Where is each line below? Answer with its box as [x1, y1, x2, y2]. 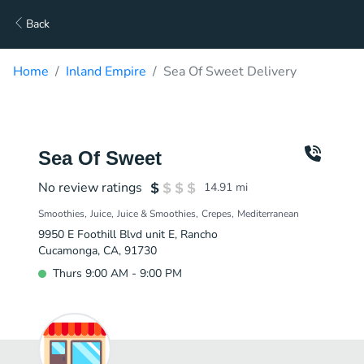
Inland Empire [66, 63, 146, 80]
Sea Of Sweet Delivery [163, 63, 297, 80]
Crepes [201, 207, 232, 220]
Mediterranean [237, 207, 299, 220]
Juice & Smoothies [117, 207, 196, 220]
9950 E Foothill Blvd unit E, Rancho [38, 227, 218, 242]
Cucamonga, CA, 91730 [38, 243, 157, 258]
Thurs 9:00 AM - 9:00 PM [53, 266, 182, 281]
